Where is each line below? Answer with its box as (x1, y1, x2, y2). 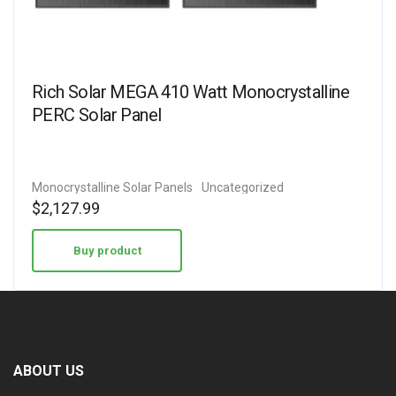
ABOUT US (13, 362, 84, 379)
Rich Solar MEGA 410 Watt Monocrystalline (32, 81, 349, 103)
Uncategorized (202, 180, 284, 194)
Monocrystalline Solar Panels (32, 180, 193, 194)
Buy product (72, 244, 141, 257)
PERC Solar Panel (32, 104, 162, 126)
